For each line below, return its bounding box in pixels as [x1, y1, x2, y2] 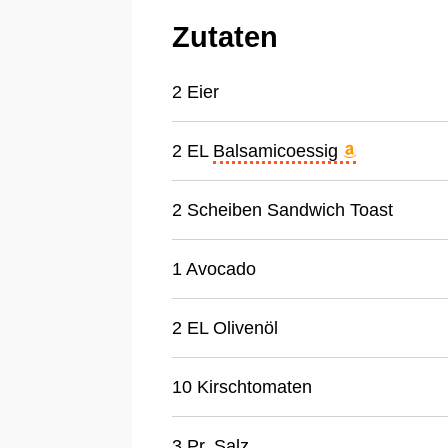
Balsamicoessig [213, 140, 343, 161]
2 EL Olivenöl [172, 317, 278, 338]
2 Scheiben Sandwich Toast [172, 199, 393, 220]
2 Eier [172, 81, 219, 102]
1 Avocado [172, 258, 256, 279]
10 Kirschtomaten [172, 376, 312, 397]
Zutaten [172, 20, 278, 53]
